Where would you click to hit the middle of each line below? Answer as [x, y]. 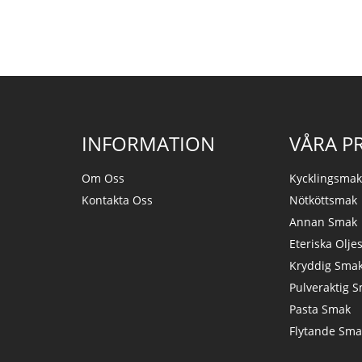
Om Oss [103, 179]
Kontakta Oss [117, 200]
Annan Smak [324, 222]
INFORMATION [148, 144]
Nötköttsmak [324, 200]
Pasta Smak [320, 309]
